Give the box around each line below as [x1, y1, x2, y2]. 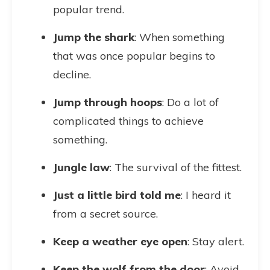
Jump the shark [53, 30, 134, 44]
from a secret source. [53, 207, 158, 221]
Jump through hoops [53, 95, 162, 109]
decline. [53, 67, 91, 81]
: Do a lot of [162, 95, 219, 109]
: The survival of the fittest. [110, 160, 242, 174]
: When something [134, 30, 225, 44]
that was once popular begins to [53, 49, 215, 63]
